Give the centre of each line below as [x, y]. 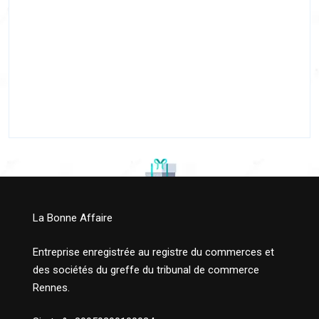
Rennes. [51, 288]
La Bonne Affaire [73, 218]
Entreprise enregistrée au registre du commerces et [153, 252]
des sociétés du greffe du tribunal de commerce [146, 270]
